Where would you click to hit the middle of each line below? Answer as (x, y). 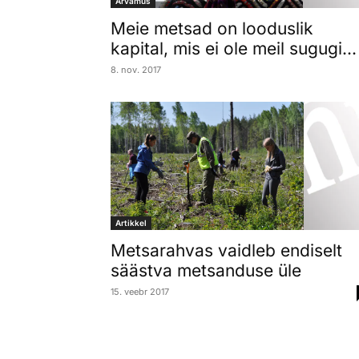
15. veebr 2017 (140, 292)
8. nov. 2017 (136, 69)
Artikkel (131, 223)
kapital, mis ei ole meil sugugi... (234, 48)
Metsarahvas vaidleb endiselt (226, 251)
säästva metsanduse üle (206, 271)
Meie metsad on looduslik (212, 28)
